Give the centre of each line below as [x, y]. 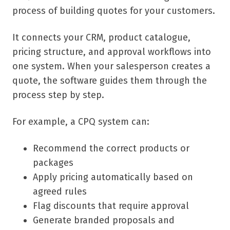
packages [53, 163]
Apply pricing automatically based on [113, 177]
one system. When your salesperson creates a [111, 66]
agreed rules [60, 192]
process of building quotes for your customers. [114, 11]
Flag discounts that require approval [111, 206]
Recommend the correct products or [111, 149]
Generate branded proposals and [104, 221]
